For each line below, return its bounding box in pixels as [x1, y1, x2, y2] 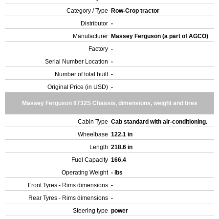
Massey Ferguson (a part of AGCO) [111, 33, 210, 40]
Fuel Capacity [71, 156, 108, 163]
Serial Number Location [45, 58, 108, 65]
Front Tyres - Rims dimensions [28, 182, 108, 189]
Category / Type [66, 7, 108, 14]
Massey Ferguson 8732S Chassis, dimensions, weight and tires [22, 100, 197, 107]
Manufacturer [73, 33, 108, 40]
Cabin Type [78, 118, 108, 125]
